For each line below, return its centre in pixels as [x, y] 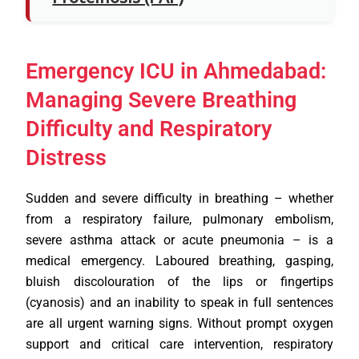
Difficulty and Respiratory [149, 129]
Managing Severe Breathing [161, 100]
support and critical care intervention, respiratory [179, 344]
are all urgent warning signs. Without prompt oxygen [179, 323]
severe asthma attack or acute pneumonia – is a [179, 240]
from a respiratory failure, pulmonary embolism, [179, 219]
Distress [67, 157]
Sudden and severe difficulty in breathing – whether [179, 198]
